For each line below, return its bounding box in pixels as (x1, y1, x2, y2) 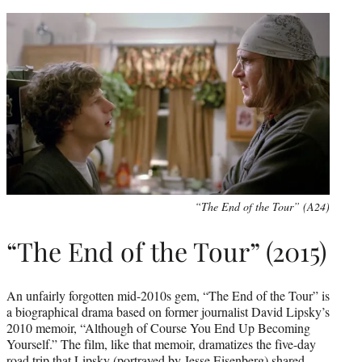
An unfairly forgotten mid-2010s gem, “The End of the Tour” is (6, 286, 330, 304)
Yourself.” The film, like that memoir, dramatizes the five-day (6, 335, 316, 352)
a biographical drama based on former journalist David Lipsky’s (6, 302, 330, 320)
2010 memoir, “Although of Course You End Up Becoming (6, 318, 310, 336)
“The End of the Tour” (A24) (195, 198, 330, 214)
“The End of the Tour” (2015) (6, 234, 326, 269)
